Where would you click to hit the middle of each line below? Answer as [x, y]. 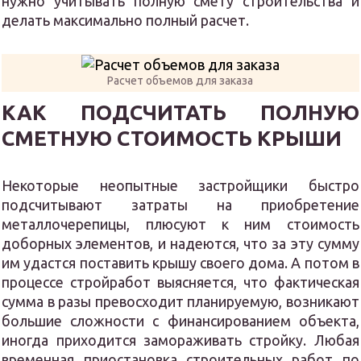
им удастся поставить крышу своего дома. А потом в [180, 262]
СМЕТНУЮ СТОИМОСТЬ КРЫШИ [172, 138]
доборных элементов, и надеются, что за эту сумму [180, 243]
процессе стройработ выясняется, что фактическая [180, 282]
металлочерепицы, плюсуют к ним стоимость [180, 224]
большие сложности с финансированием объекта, [180, 320]
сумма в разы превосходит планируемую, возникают [180, 301]
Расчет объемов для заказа [180, 80]
